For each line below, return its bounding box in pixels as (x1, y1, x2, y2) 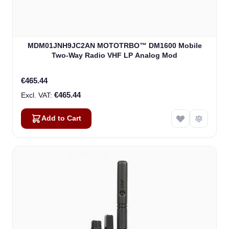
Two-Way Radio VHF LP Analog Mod (52, 51, 177, 60)
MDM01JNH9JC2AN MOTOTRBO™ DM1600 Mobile (27, 41, 202, 50)
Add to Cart (41, 114, 81, 123)
